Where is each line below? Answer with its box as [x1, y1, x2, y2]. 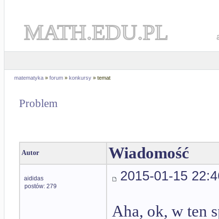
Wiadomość [109, 144, 189, 162]
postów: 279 [24, 183, 57, 190]
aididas [24, 175, 44, 182]
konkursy [69, 75, 91, 81]
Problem [19, 97, 58, 110]
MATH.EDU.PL [24, 20, 168, 44]
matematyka [14, 75, 44, 81]
